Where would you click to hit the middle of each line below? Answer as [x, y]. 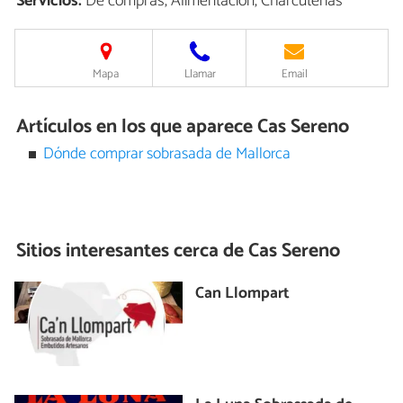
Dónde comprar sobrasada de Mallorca [167, 155]
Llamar [200, 74]
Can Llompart [243, 294]
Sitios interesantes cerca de [130, 251]
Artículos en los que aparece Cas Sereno [183, 126]
